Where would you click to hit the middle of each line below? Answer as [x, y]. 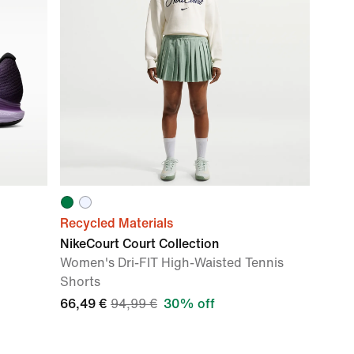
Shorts [80, 282]
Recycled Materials [117, 223]
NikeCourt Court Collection [139, 244]
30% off [189, 304]
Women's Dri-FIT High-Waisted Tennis [172, 263]
